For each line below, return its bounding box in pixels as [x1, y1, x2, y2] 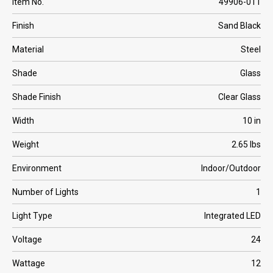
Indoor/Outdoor [201, 163, 261, 173]
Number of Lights [12, 187, 79, 197]
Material [12, 44, 44, 54]
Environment [12, 163, 62, 173]
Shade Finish [12, 92, 61, 102]
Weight [12, 140, 39, 149]
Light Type [12, 211, 52, 221]
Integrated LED [204, 211, 261, 221]
